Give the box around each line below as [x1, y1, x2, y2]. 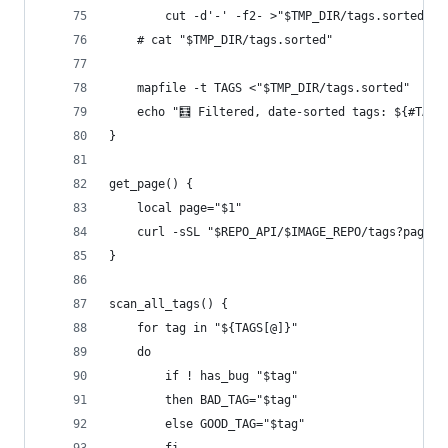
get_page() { [109, 177, 193, 191]
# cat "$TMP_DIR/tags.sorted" [109, 33, 333, 47]
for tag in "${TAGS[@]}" [109, 321, 298, 335]
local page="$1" [109, 201, 242, 215]
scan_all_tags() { [109, 297, 228, 311]
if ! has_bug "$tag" [109, 369, 298, 383]
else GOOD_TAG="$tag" [109, 417, 305, 431]
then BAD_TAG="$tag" [109, 393, 298, 407]
